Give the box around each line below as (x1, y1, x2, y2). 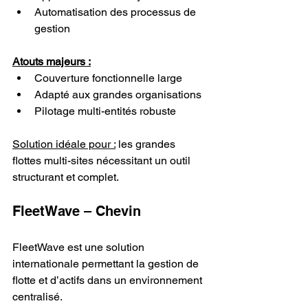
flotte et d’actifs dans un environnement (12, 273, 205, 287)
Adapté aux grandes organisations (34, 87, 201, 101)
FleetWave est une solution (12, 240, 147, 254)
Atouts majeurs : (12, 54, 91, 68)
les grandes (115, 137, 178, 151)
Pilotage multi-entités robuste (34, 104, 176, 118)
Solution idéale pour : (12, 137, 115, 151)
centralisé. (12, 289, 63, 303)
